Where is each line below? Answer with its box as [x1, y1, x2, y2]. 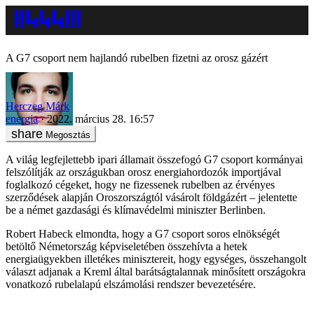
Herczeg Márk [6, 100, 69, 112]
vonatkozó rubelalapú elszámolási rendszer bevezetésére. [6, 278, 256, 290]
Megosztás [46, 129, 90, 140]
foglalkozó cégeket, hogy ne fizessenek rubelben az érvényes [6, 178, 275, 191]
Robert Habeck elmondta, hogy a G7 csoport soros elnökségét [6, 227, 280, 240]
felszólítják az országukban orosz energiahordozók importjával [6, 165, 281, 178]
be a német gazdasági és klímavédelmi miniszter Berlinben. [6, 203, 266, 216]
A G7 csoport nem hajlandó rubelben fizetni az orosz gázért [6, 52, 268, 64]
